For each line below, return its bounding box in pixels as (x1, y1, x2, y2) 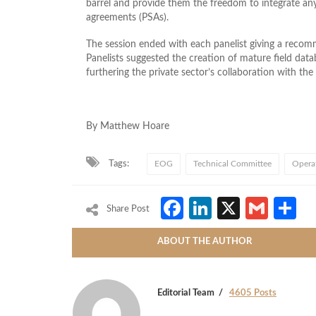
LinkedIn (212, 191, 297, 224)
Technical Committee (193, 159, 272, 168)
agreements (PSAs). (86, 12, 169, 23)
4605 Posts (229, 288, 276, 298)
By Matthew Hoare (86, 121, 169, 131)
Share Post (107, 204, 150, 214)
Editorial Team (157, 288, 214, 298)
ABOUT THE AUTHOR (157, 236, 252, 246)
